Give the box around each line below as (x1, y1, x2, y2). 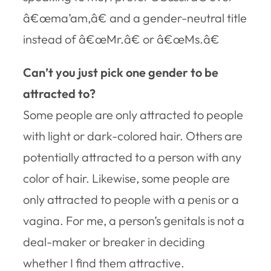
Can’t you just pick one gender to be (23, 64, 218, 80)
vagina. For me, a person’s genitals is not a (23, 212, 244, 228)
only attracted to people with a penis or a (23, 191, 239, 207)
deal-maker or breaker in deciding (23, 233, 205, 249)
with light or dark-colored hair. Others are (23, 128, 243, 143)
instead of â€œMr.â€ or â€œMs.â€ (23, 31, 220, 47)
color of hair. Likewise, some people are (23, 170, 230, 186)
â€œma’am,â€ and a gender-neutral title (23, 10, 247, 25)
